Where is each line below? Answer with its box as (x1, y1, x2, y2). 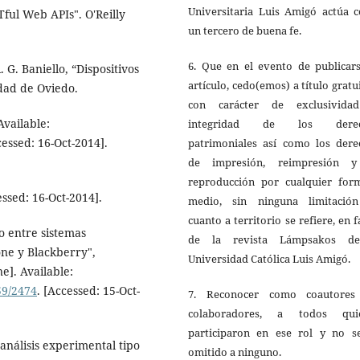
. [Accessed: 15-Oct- (37, 283, 140, 299)
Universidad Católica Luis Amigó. (188, 251, 350, 266)
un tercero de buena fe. (188, 22, 301, 38)
